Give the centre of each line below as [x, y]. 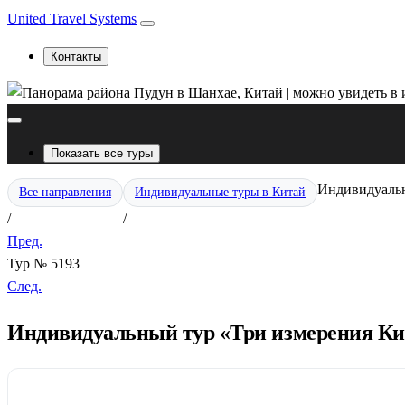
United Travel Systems [72, 19]
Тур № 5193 [43, 264]
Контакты [76, 57]
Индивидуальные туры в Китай [220, 192]
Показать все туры [102, 153]
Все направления [65, 192]
